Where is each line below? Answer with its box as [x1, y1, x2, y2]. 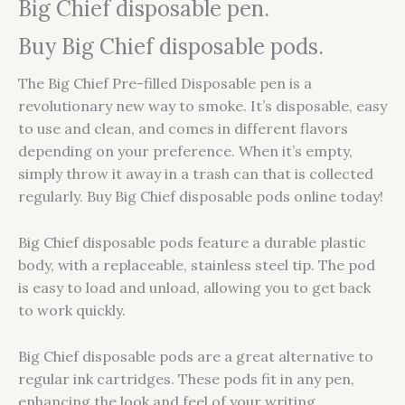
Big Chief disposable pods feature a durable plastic [18, 232, 366, 251]
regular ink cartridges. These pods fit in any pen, [18, 369, 354, 388]
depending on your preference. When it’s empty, [18, 142, 353, 161]
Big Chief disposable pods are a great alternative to [18, 346, 373, 365]
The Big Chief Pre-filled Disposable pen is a [18, 74, 312, 93]
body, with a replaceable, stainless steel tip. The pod [18, 255, 375, 274]
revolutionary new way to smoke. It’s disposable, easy [18, 97, 387, 116]
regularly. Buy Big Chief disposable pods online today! [18, 187, 383, 206]
